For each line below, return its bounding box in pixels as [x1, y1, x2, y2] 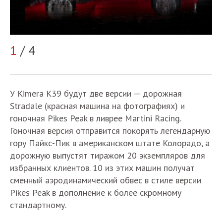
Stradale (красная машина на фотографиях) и [10, 100, 185, 112]
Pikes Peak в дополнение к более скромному [10, 187, 181, 199]
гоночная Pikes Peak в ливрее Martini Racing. [10, 112, 181, 124]
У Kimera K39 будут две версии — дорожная [10, 88, 182, 100]
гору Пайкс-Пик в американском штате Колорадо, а [10, 137, 210, 149]
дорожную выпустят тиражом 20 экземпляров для [10, 150, 205, 162]
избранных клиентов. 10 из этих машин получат [10, 162, 195, 174]
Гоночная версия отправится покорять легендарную [10, 125, 210, 137]
